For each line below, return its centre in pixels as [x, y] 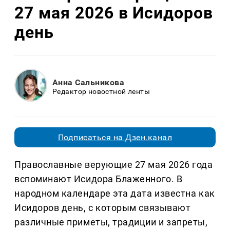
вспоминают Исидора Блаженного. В [99, 179]
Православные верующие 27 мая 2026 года [114, 165]
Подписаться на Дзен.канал [115, 138]
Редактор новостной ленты [101, 91]
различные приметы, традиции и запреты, [111, 222]
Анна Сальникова [89, 82]
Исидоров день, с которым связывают [103, 208]
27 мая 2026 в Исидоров [114, 13]
